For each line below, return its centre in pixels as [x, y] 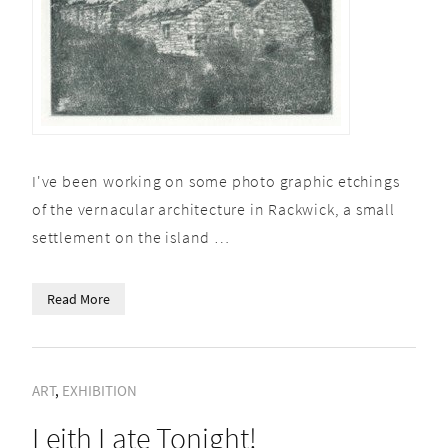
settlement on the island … [131, 237]
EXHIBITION [99, 390]
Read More [78, 299]
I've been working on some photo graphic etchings [216, 181]
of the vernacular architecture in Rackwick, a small [213, 209]
